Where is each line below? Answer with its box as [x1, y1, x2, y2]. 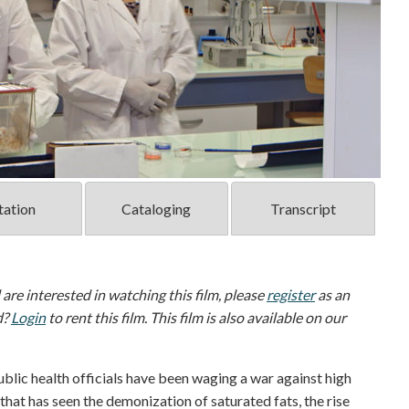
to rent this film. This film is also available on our [46, 309, 346, 327]
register [267, 286, 315, 304]
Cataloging [121, 200, 192, 218]
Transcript [269, 200, 336, 218]
